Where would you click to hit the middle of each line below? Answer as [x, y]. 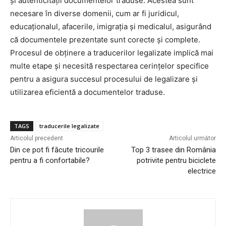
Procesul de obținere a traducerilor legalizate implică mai [112, 53]
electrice [202, 171]
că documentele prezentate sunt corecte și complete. [105, 40]
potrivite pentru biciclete [176, 161]
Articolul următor [192, 138]
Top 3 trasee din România [173, 150]
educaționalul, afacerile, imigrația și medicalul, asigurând [111, 27]
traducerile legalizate [69, 126]
